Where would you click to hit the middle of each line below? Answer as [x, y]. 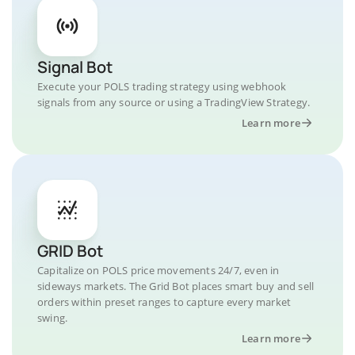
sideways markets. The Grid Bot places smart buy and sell [176, 286]
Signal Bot [75, 67]
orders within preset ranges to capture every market [164, 302]
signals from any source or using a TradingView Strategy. [174, 102]
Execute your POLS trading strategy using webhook [162, 86]
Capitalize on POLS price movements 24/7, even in [158, 270]
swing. [53, 318]
